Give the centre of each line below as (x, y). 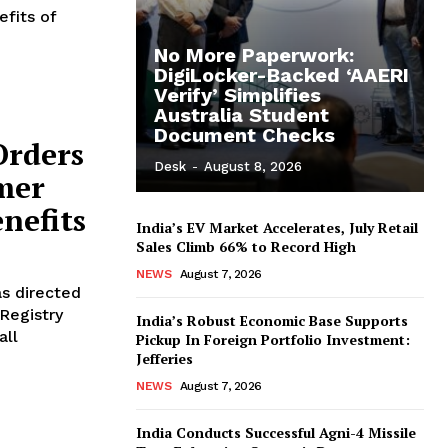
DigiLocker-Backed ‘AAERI (281, 74)
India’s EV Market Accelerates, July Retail (277, 227)
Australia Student (241, 114)
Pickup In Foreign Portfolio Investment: (273, 339)
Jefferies (164, 358)
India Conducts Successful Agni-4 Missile (276, 432)
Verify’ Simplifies (237, 94)
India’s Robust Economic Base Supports (272, 320)
